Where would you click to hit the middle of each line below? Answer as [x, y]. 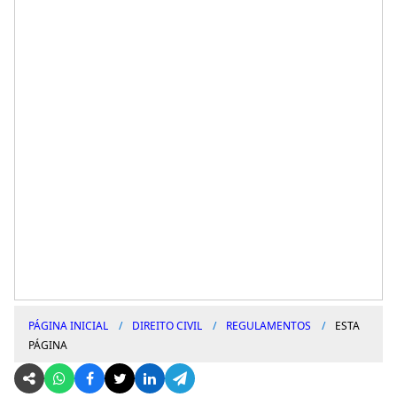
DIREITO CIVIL [167, 325]
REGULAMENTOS [269, 325]
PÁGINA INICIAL [68, 325]
